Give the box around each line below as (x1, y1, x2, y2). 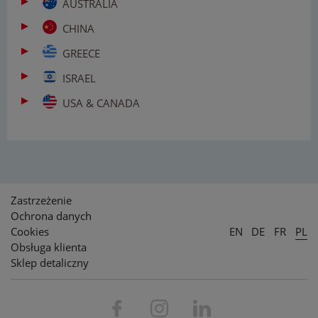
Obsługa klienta (11, 239, 87, 254)
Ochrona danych (11, 208, 92, 223)
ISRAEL (62, 70, 96, 85)
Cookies (11, 224, 49, 238)
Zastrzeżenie (11, 192, 72, 207)
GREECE (62, 45, 100, 60)
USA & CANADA (62, 95, 140, 110)
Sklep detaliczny (11, 255, 89, 270)
